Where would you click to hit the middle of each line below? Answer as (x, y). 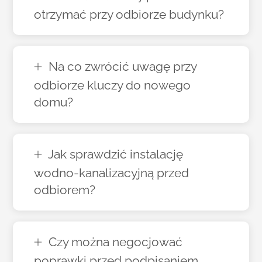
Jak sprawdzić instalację (116, 154)
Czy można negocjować (116, 242)
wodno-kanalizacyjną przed (112, 173)
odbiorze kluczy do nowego (113, 85)
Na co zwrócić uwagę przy (123, 67)
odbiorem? (65, 190)
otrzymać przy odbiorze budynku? (129, 15)
